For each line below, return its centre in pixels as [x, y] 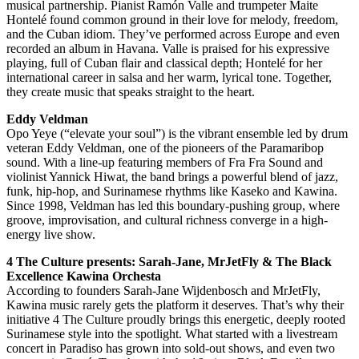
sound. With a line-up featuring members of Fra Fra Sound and [165, 163]
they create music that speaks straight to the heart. [131, 92]
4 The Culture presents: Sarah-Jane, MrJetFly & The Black [169, 262]
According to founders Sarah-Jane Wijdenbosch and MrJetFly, [163, 291]
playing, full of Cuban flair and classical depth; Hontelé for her [164, 63]
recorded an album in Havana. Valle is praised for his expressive [168, 49]
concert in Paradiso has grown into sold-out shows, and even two [171, 349]
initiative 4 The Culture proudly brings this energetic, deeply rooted [176, 320]
